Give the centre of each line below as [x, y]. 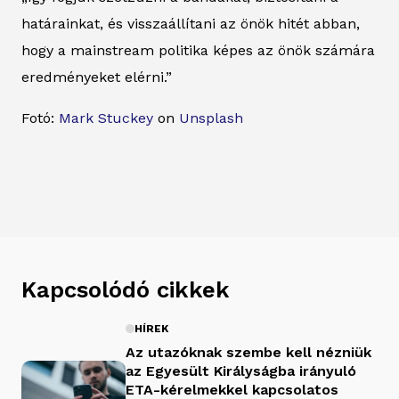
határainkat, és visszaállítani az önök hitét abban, [191, 23]
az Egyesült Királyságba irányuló [241, 370]
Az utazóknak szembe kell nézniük [248, 352]
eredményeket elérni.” [97, 77]
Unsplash [211, 118]
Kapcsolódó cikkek [126, 289]
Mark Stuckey [106, 118]
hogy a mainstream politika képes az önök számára [198, 50]
